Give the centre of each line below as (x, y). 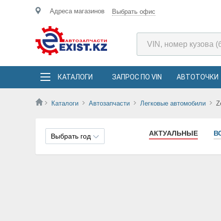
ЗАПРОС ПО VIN (137, 77)
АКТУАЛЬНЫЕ (173, 133)
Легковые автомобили (173, 103)
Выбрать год (71, 136)
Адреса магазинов (77, 11)
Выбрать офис (134, 12)
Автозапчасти (109, 103)
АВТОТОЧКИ (198, 77)
